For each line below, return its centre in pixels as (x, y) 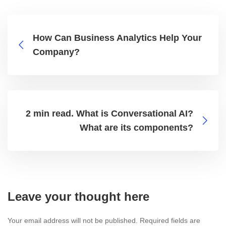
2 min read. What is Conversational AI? (109, 114)
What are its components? (136, 128)
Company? (56, 52)
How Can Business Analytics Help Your (117, 38)
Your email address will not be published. (73, 221)
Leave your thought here (78, 197)
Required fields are (170, 221)
